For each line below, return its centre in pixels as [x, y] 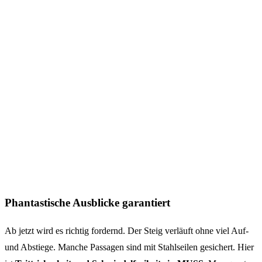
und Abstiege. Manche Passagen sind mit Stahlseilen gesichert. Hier [129, 247]
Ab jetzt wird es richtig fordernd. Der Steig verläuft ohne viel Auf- [127, 231]
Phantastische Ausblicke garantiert [87, 202]
